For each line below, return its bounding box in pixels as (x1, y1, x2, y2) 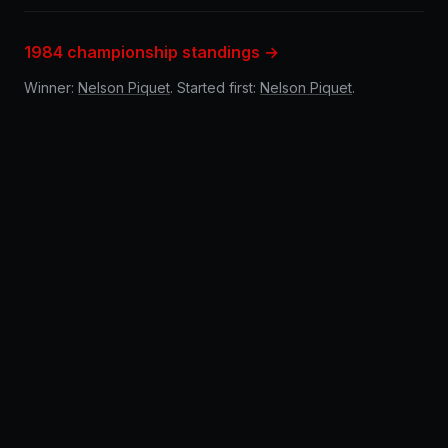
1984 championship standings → (24, 42, 279, 62)
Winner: (24, 79, 78, 96)
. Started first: (170, 79, 260, 96)
